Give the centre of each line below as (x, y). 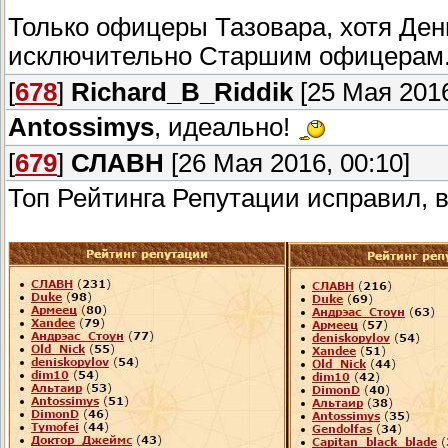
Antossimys (81, 127)
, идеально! (225, 127)
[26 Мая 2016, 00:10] (287, 163)
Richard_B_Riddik (182, 92)
